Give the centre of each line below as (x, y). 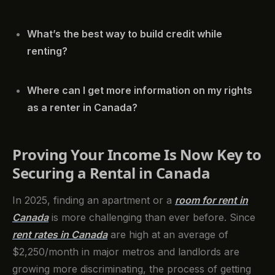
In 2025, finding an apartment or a (94, 200)
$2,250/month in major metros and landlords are (126, 251)
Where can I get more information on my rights (140, 91)
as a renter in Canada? (82, 108)
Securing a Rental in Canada (111, 173)
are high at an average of (168, 234)
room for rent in (211, 200)
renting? (47, 51)
